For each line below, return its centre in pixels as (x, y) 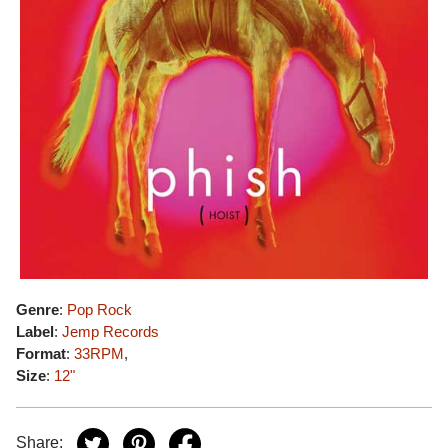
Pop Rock (99, 309)
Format (41, 353)
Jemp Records (110, 331)
